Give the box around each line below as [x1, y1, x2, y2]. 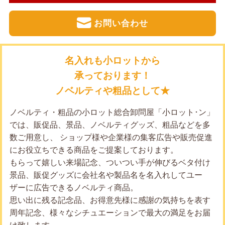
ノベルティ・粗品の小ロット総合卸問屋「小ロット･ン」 [10, 108, 214, 117]
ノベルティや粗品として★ [55, 85, 170, 96]
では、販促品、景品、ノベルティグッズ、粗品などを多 [10, 121, 210, 130]
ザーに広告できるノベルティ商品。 [10, 183, 138, 192]
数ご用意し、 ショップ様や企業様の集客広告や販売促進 [10, 133, 212, 142]
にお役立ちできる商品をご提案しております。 [10, 146, 178, 155]
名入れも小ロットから [65, 55, 160, 66]
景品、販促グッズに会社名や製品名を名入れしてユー [10, 171, 202, 180]
